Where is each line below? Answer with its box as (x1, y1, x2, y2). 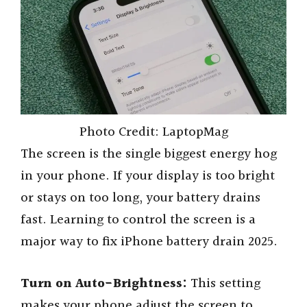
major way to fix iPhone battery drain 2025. (21, 232, 278, 253)
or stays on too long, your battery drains (21, 188, 260, 209)
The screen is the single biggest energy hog (21, 144, 277, 165)
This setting (187, 273, 260, 294)
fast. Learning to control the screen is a (21, 210, 256, 231)
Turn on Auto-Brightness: (21, 273, 187, 294)
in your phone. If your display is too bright (21, 166, 275, 187)
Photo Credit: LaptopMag (79, 122, 228, 143)
